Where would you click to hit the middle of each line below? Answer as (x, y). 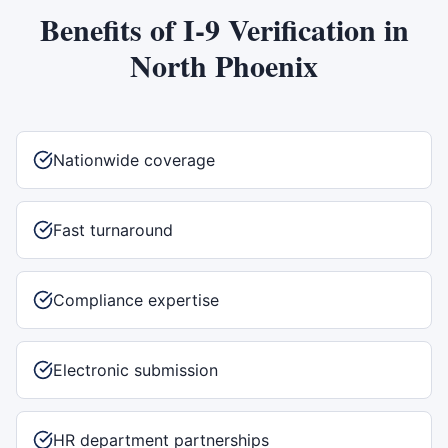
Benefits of (111, 29)
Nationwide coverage (134, 160)
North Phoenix (224, 65)
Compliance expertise (136, 300)
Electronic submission (135, 370)
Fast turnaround (113, 230)
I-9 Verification (279, 29)
